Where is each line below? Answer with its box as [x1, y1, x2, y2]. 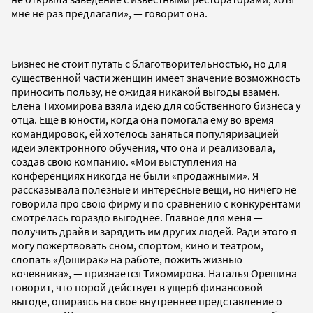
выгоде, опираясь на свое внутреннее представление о [11, 293, 282, 308]
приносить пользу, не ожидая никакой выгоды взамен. [11, 84, 280, 99]
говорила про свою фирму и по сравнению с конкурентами [11, 196, 301, 210]
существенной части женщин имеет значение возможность [11, 70, 300, 85]
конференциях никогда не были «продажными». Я [11, 168, 259, 182]
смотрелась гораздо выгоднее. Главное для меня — [11, 210, 263, 224]
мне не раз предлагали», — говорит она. [11, 6, 208, 20]
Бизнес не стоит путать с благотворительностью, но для [11, 56, 286, 71]
